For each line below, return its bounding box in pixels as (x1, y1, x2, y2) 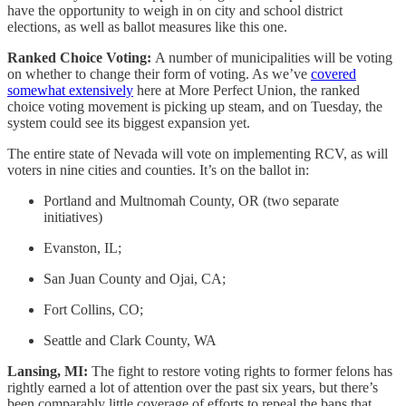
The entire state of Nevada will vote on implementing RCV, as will (7, 145, 388, 161)
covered (311, 65, 356, 82)
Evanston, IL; (43, 239, 121, 256)
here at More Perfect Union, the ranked (133, 82, 360, 98)
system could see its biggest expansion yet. (7, 114, 250, 130)
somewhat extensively (7, 82, 133, 98)
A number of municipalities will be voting (155, 49, 392, 65)
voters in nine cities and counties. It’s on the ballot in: (7, 161, 309, 178)
